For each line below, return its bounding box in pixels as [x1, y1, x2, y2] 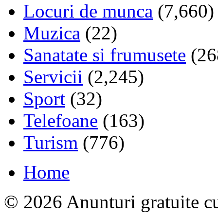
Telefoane [23, 109, 98, 131]
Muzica [23, 22, 80, 43]
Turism [23, 131, 78, 153]
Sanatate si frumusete [23, 44, 186, 65]
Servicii [23, 66, 83, 87]
